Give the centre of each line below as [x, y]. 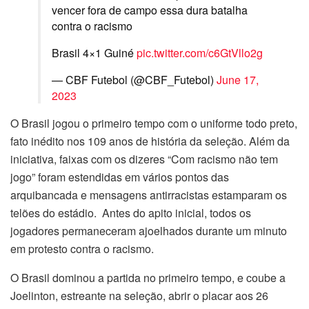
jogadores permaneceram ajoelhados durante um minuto [149, 230]
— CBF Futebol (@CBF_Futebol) [134, 79]
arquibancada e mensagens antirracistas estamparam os [149, 195]
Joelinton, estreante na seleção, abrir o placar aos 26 [139, 295]
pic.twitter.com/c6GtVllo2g [200, 52]
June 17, [238, 79]
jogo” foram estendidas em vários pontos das [120, 177]
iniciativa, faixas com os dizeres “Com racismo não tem [144, 159]
